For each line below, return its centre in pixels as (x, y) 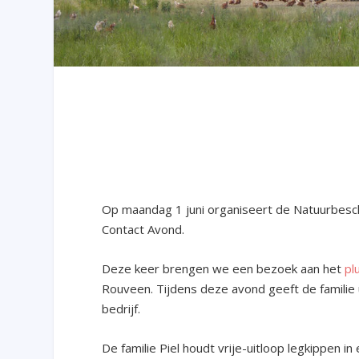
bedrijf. (121, 308)
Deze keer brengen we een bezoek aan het (224, 268)
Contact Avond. (143, 229)
